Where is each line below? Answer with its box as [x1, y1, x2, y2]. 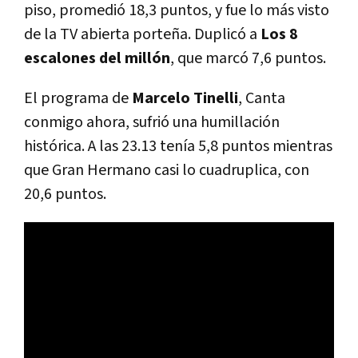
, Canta [238, 87, 285, 109]
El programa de [24, 87, 132, 109]
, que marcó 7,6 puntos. [170, 47, 326, 69]
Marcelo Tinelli [132, 87, 238, 109]
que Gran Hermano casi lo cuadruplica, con [24, 159, 309, 181]
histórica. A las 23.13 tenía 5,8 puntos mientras [24, 135, 332, 157]
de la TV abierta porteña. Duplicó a [24, 23, 261, 45]
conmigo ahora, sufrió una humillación [24, 111, 280, 133]
